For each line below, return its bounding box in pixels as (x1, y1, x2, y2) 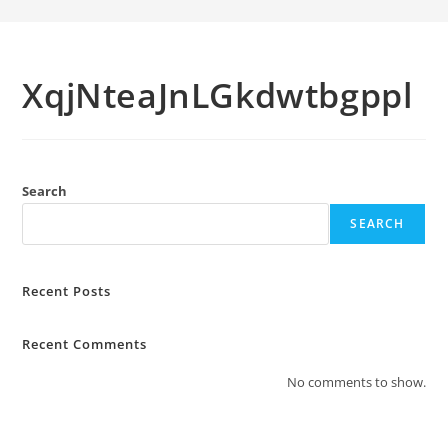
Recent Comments (22, 335, 148, 353)
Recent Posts (22, 282, 112, 300)
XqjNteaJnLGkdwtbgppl (22, 72, 413, 118)
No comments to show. (286, 373, 426, 391)
